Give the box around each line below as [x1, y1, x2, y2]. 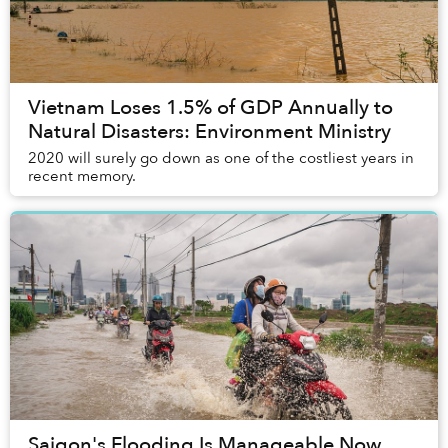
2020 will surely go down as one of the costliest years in [28, 148, 414, 169]
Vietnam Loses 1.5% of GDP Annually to [28, 94, 393, 122]
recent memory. [28, 166, 136, 187]
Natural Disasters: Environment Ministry [28, 118, 391, 146]
